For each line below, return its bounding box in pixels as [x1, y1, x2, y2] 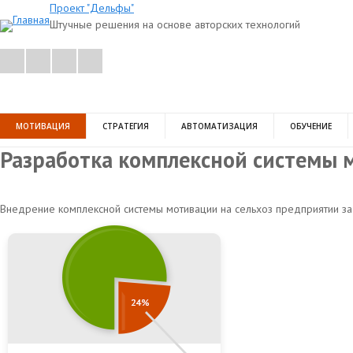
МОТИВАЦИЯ [16, 121, 70, 132]
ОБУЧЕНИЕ [290, 121, 332, 132]
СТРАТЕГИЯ [102, 121, 149, 132]
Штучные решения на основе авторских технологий [50, 17, 300, 32]
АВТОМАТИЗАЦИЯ [181, 121, 258, 132]
